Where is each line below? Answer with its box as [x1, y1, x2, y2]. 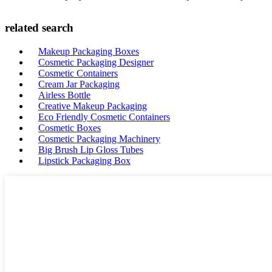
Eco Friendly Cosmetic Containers [38, 112, 170, 123]
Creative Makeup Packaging [38, 101, 147, 112]
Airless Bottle [38, 90, 90, 101]
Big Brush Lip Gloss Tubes [38, 144, 143, 155]
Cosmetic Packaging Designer [38, 57, 154, 68]
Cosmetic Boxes [38, 123, 101, 134]
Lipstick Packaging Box [38, 155, 131, 166]
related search [5, 21, 73, 35]
